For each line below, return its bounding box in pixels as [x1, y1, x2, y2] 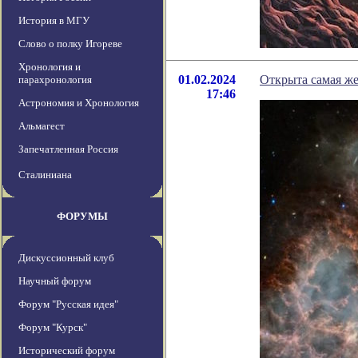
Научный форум [18, 275, 91, 288]
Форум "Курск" [18, 321, 87, 334]
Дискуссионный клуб [18, 252, 114, 265]
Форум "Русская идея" [18, 298, 118, 311]
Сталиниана [18, 169, 72, 181]
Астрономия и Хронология [18, 97, 139, 109]
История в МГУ [18, 14, 89, 27]
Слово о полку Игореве [18, 38, 122, 50]
